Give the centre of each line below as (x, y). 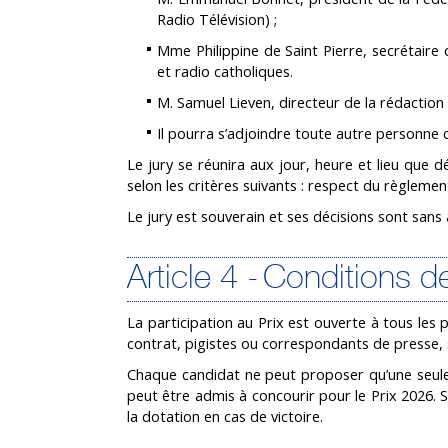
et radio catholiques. (225, 71)
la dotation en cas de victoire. (225, 416)
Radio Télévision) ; (217, 19)
